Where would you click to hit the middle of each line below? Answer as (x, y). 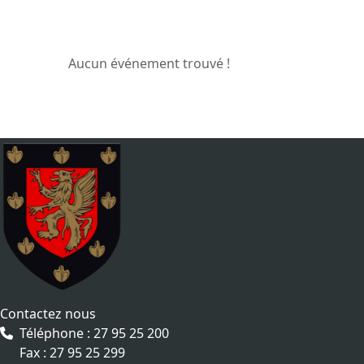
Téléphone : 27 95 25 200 (94, 334)
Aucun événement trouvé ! (149, 64)
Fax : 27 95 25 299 (72, 353)
